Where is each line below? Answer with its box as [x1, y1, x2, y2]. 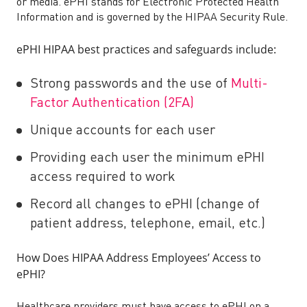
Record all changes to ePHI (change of [30, 198, 260, 212]
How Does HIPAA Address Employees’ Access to [16, 250, 261, 265]
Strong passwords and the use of [30, 77, 231, 91]
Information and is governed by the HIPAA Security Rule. [16, 12, 291, 23]
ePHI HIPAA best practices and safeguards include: [16, 42, 276, 57]
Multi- [231, 77, 268, 91]
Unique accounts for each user [30, 124, 215, 138]
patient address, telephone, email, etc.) [30, 217, 269, 231]
